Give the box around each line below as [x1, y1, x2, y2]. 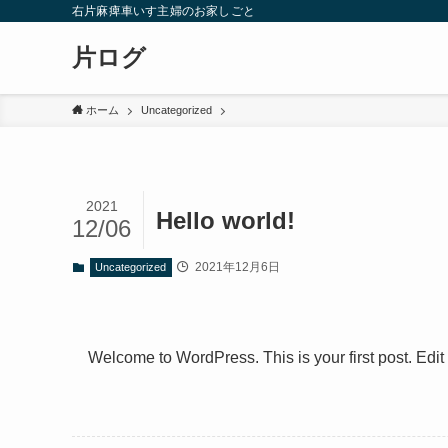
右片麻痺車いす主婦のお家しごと [72, 4, 255, 18]
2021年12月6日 [192, 260, 280, 274]
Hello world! [156, 206, 295, 234]
